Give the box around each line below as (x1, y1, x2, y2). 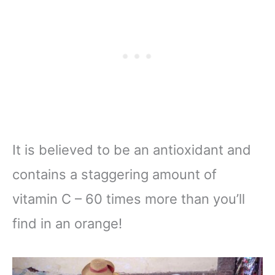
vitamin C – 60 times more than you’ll (12, 190, 245, 207)
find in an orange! (12, 215, 122, 231)
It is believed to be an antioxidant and (12, 141, 251, 158)
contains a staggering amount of (12, 166, 217, 182)
